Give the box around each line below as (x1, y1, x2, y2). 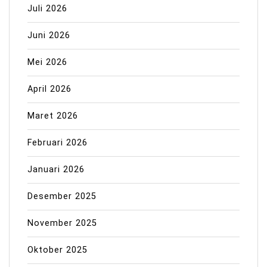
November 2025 (27, 218, 97, 229)
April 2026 (27, 84, 72, 95)
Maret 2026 (27, 111, 78, 122)
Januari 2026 (27, 164, 85, 175)
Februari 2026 (27, 138, 88, 148)
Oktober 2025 (27, 245, 88, 256)
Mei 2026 (27, 57, 67, 68)
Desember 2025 (27, 191, 97, 202)
